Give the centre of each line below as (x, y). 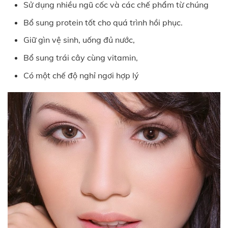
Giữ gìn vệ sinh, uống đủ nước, (79, 40)
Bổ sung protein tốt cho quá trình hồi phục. (103, 22)
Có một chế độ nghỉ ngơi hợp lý (81, 75)
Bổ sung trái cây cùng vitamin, (80, 57)
